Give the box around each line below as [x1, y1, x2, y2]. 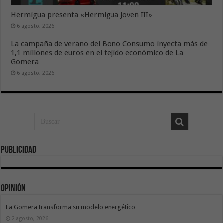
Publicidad [1, 145, 37, 156]
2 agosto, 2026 [12, 215, 49, 221]
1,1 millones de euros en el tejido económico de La [11, 48, 184, 58]
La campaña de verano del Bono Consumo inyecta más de [11, 39, 208, 49]
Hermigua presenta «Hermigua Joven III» [11, 10, 153, 20]
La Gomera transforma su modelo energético [6, 203, 136, 211]
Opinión [1, 183, 26, 194]
